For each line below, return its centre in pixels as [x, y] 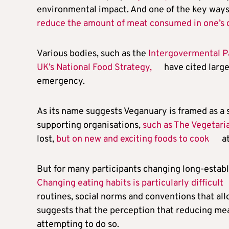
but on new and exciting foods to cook [133, 139]
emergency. [61, 81]
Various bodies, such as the [93, 54]
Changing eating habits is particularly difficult [130, 183]
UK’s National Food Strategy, [94, 67]
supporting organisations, [90, 125]
